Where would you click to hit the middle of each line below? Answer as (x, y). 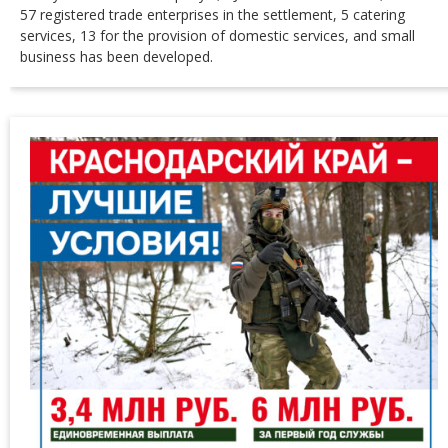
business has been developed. (116, 56)
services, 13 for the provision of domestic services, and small (217, 35)
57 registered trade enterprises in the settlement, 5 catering (212, 14)
